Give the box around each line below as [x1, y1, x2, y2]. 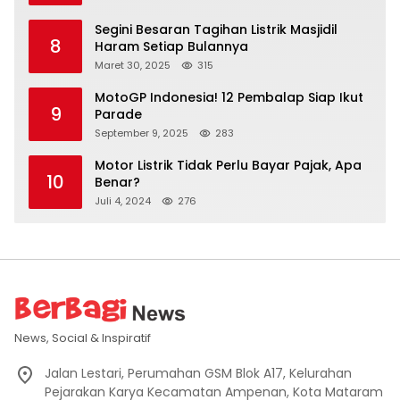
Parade [95, 105, 142, 124]
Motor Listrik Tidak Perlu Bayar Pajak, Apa [95, 156, 362, 175]
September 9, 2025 [95, 126, 188, 141]
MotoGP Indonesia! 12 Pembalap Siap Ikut [95, 88, 363, 107]
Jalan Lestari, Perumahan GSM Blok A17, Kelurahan [45, 364, 352, 383]
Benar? [95, 173, 140, 192]
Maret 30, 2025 [95, 58, 171, 73]
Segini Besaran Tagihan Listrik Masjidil [95, 21, 337, 39]
